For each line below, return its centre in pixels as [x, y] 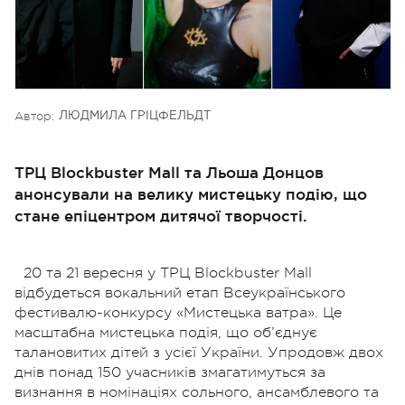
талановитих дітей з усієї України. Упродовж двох [199, 352]
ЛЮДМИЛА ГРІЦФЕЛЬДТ [135, 116]
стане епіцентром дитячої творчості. [161, 215]
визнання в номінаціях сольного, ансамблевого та [197, 392]
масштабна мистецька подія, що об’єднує [166, 332]
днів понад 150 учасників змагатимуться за [170, 372]
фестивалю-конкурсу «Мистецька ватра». [169, 312]
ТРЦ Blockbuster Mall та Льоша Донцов [169, 172]
